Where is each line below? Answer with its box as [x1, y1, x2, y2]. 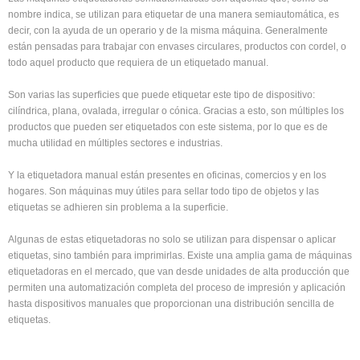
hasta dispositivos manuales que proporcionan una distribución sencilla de [8, 298, 334, 309]
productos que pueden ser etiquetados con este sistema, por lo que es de [8, 121, 328, 133]
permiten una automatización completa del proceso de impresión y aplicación [8, 282, 346, 293]
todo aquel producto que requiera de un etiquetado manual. [8, 57, 268, 68]
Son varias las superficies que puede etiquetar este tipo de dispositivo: [8, 89, 315, 100]
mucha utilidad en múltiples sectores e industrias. [8, 137, 223, 149]
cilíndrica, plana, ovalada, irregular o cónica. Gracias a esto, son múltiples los [8, 105, 344, 117]
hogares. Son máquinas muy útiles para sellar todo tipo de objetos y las [8, 186, 319, 197]
